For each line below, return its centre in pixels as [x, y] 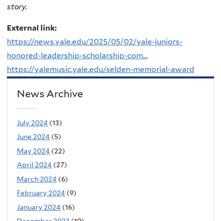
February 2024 [41, 193]
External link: [33, 28]
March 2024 [37, 179]
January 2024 [39, 207]
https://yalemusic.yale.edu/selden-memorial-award [101, 70]
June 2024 [34, 137]
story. [17, 6]
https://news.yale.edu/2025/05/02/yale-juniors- [95, 42]
